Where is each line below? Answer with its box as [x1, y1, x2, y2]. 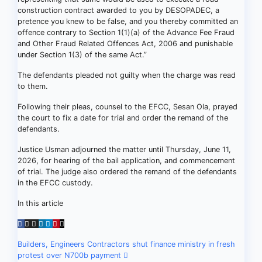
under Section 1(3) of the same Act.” [18, 50, 147, 59]
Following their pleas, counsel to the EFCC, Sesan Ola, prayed [18, 102, 237, 111]
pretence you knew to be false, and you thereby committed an [18, 17, 238, 26]
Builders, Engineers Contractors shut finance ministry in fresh [18, 240, 235, 249]
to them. [18, 82, 48, 91]
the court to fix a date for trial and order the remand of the [18, 113, 228, 122]
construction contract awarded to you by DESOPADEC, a [18, 6, 219, 15]
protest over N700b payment [18, 251, 123, 260]
